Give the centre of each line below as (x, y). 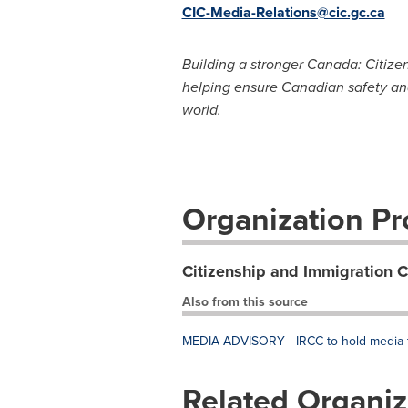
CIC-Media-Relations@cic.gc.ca (283, 12)
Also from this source (245, 301)
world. (201, 110)
